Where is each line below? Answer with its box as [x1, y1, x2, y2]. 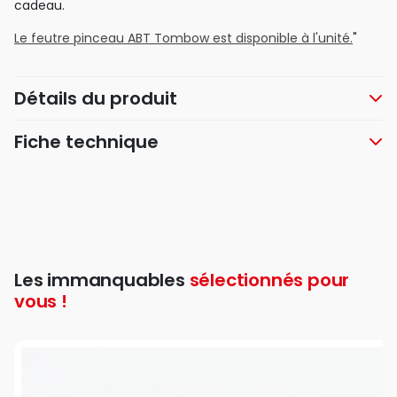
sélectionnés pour [189, 268, 350, 293]
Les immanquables [14, 268, 190, 293]
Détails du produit [14, 86, 177, 112]
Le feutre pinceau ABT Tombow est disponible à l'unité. [14, 29, 353, 48]
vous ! [14, 289, 67, 315]
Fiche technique [14, 129, 159, 155]
